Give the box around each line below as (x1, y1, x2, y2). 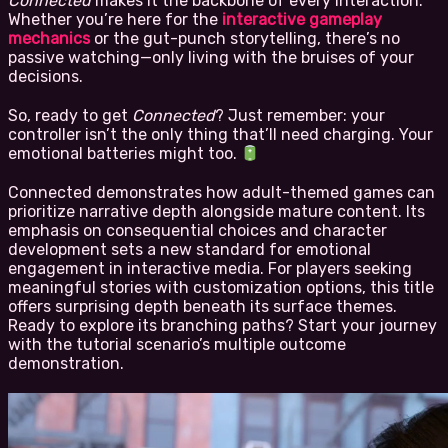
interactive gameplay (222, 10, 382, 30)
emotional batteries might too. (8, 144, 241, 164)
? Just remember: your (215, 106, 385, 126)
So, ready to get (8, 106, 132, 126)
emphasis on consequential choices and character (8, 221, 387, 241)
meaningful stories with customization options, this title (8, 278, 434, 298)
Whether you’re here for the (8, 10, 222, 30)
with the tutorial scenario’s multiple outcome (8, 335, 346, 355)
